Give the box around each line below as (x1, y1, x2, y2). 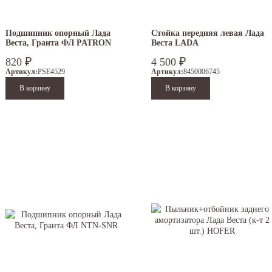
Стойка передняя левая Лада (151, 29, 264, 38)
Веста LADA (151, 38, 199, 48)
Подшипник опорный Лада (5, 29, 110, 38)
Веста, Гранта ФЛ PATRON (5, 38, 111, 48)
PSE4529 (38, 67, 65, 76)
